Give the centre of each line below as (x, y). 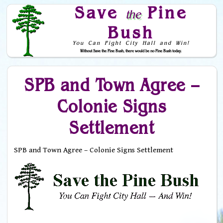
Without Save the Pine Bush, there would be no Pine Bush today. (131, 51)
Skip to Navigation (115, 68)
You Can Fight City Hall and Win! (131, 43)
